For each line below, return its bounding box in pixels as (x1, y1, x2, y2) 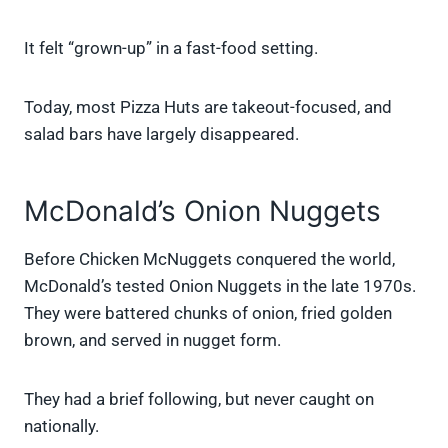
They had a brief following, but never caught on (24, 389, 374, 410)
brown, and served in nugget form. (24, 330, 281, 351)
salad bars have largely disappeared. (24, 124, 299, 145)
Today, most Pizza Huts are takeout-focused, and (24, 97, 392, 118)
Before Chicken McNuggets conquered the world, (24, 249, 395, 270)
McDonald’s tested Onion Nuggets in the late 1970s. (24, 276, 416, 297)
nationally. (24, 416, 99, 437)
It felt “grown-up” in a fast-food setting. (24, 38, 318, 59)
